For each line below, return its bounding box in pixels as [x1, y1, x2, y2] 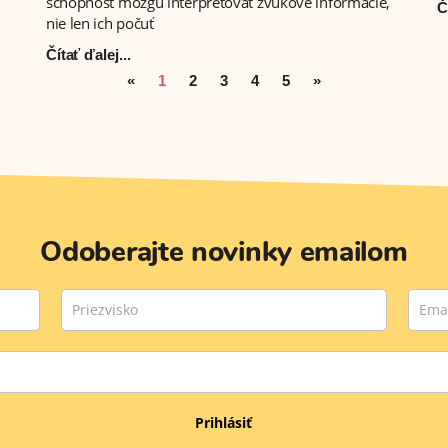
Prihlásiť [195, 413, 253, 433]
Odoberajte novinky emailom [40, 233, 408, 272]
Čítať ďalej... [45, 45, 131, 63]
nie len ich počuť [45, 12, 154, 33]
